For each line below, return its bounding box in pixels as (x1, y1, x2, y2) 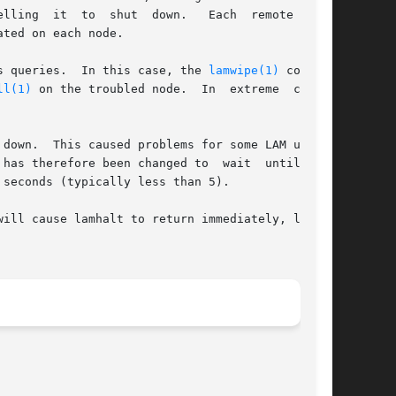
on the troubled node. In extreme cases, (32, 82, 336, 96)
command (279, 64, 336, 78)
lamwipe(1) (209, 64, 279, 78)
